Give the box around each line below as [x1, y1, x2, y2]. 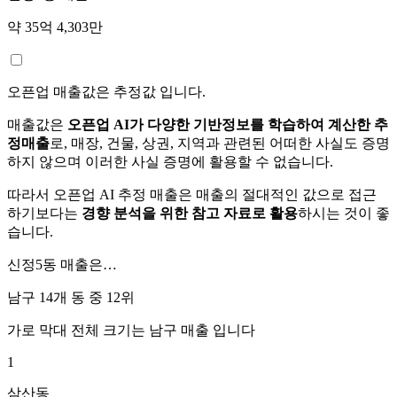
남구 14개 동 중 [7, 289, 106, 305]
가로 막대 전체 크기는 [7, 322, 149, 338]
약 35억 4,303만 [7, 19, 103, 35]
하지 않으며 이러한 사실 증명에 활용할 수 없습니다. [7, 153, 333, 169]
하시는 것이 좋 [298, 205, 390, 221]
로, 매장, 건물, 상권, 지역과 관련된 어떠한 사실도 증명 [50, 135, 390, 151]
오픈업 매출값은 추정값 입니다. [7, 83, 206, 99]
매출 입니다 [177, 322, 255, 338]
